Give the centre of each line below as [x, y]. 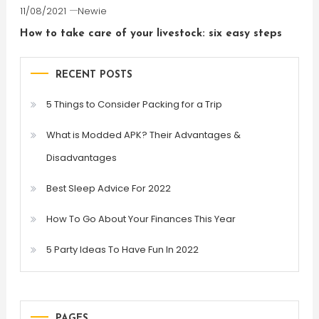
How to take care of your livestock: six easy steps [151, 33]
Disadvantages [81, 157]
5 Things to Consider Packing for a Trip [134, 104]
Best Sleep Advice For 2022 [108, 188]
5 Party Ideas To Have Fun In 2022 [122, 249]
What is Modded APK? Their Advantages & [143, 135]
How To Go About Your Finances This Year [141, 219]
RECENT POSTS [94, 75]
